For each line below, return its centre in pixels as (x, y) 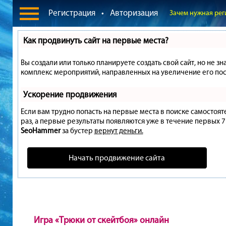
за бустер (77, 131)
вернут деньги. (119, 131)
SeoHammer (40, 131)
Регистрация (72, 13)
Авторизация (134, 13)
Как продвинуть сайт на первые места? (96, 40)
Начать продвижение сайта (117, 158)
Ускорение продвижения (70, 94)
